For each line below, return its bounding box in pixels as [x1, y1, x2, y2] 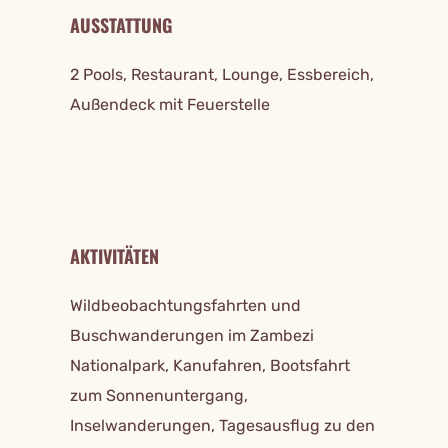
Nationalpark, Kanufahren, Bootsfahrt [70, 356, 350, 376]
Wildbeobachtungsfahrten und [70, 296, 301, 316]
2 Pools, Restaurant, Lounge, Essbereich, [70, 65, 374, 85]
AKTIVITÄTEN [70, 243, 159, 270]
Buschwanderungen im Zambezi [70, 326, 314, 346]
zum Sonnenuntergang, [70, 386, 248, 406]
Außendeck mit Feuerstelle [70, 95, 270, 115]
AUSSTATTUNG [70, 12, 172, 39]
